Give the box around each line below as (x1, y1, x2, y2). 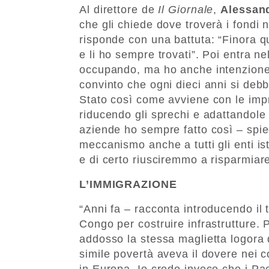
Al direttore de (79, 3, 159, 16)
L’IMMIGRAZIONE (79, 178, 177, 190)
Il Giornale (158, 3, 214, 16)
